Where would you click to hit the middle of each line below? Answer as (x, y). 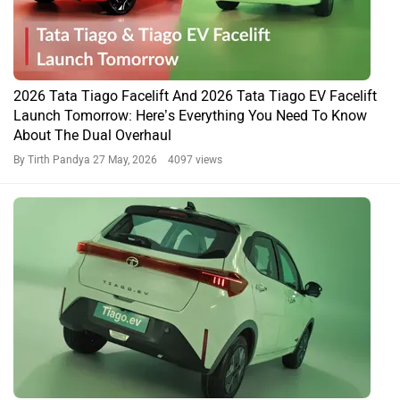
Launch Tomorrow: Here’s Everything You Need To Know (190, 115)
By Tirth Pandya (53, 159)
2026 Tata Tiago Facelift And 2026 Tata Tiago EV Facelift (195, 96)
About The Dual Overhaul (92, 135)
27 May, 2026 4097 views (158, 159)
